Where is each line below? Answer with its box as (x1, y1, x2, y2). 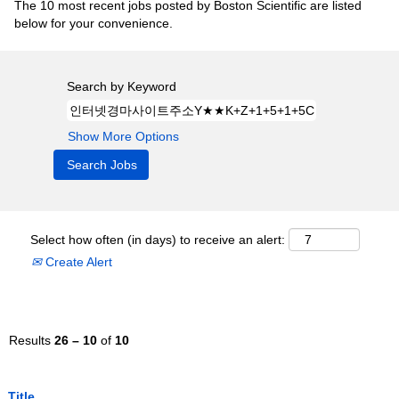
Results (9, 333, 54, 347)
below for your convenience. (14, 16, 173, 30)
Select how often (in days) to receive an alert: (30, 232, 285, 247)
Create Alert (42, 255, 112, 269)
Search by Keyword (67, 79, 176, 94)
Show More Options (68, 129, 179, 143)
